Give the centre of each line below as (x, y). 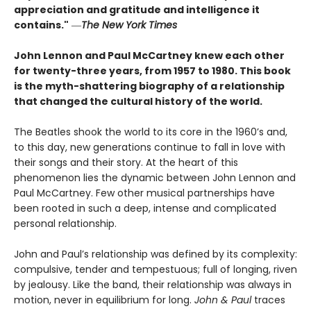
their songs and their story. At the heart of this (126, 163)
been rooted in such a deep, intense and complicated (145, 209)
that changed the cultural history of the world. (138, 102)
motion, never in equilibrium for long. (104, 300)
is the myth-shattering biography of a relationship (149, 86)
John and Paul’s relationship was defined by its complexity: (155, 254)
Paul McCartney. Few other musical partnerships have (144, 193)
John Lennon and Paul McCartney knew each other (149, 56)
